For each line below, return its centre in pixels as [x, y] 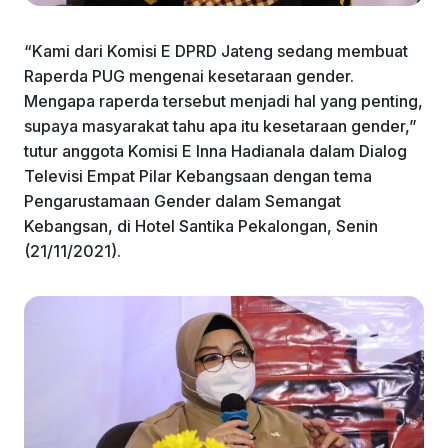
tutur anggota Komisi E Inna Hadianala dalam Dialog [215, 150]
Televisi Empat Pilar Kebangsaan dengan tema [198, 175]
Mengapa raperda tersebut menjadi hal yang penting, [223, 100]
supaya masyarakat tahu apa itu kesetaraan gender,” [220, 125]
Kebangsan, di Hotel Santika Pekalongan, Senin [201, 225]
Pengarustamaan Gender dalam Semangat [182, 200]
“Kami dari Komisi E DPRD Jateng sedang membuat [216, 50]
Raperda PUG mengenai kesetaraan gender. [189, 75]
